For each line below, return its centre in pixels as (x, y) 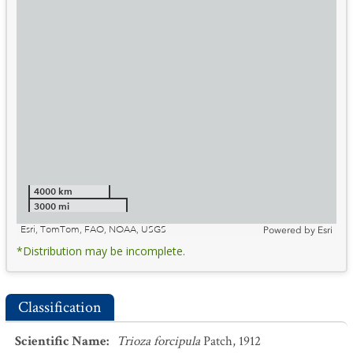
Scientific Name (61, 341)
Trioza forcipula (158, 341)
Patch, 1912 (232, 341)
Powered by (289, 230)
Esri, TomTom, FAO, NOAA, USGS (93, 230)
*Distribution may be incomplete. (101, 251)
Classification (60, 307)
